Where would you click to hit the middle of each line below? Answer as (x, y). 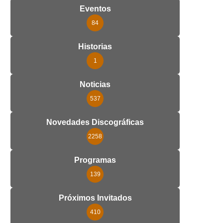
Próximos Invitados (95, 198)
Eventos (95, 9)
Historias (95, 47)
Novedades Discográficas (95, 122)
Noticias (95, 85)
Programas (95, 160)
